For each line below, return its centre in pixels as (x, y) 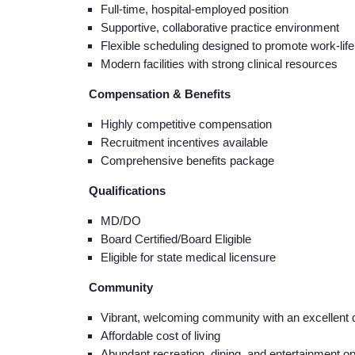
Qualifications (127, 190)
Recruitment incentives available (184, 142)
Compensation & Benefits (160, 94)
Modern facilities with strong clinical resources (219, 63)
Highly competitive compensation (186, 124)
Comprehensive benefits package (187, 160)
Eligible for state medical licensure (188, 257)
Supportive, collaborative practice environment (220, 27)
